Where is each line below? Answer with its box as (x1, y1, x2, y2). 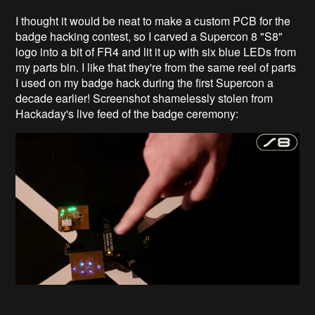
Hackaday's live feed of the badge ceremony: (15, 105, 239, 122)
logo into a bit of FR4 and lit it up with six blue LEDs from (15, 44, 297, 60)
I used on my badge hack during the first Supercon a (15, 75, 274, 91)
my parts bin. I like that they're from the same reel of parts (15, 59, 297, 76)
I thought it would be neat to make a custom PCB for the (15, 13, 291, 30)
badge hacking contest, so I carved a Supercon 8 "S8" (15, 28, 283, 45)
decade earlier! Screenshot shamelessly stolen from (15, 90, 274, 107)
